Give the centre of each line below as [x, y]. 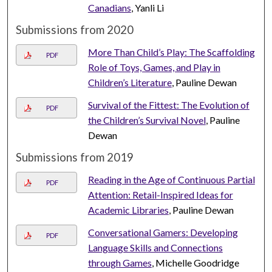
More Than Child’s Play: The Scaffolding [171, 52]
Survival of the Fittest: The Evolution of [168, 105]
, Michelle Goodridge [195, 263]
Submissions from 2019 [75, 158]
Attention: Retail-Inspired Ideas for [160, 195]
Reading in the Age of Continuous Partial [171, 180]
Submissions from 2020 [75, 30]
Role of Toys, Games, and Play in [154, 67]
